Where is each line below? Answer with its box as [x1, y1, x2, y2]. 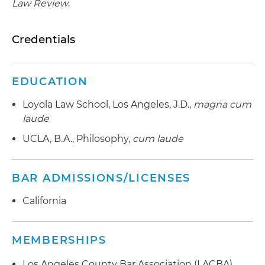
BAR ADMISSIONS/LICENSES [12, 171, 191, 185]
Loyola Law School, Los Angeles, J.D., [22, 99, 193, 110]
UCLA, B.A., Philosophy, [22, 132, 132, 144]
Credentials [12, 33, 75, 46]
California [22, 195, 66, 206]
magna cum [193, 99, 251, 110]
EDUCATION [12, 75, 88, 88]
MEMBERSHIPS [12, 233, 106, 247]
